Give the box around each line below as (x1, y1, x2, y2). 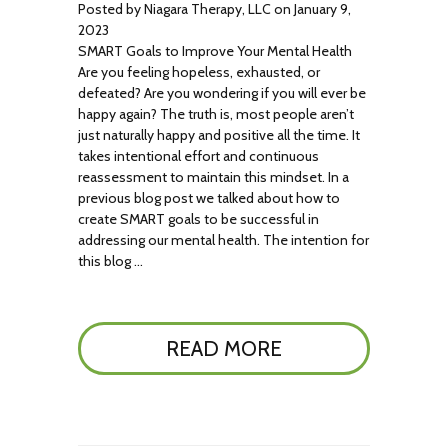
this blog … (78, 252, 144, 270)
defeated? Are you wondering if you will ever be (78, 84, 367, 102)
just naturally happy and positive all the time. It (78, 126, 361, 144)
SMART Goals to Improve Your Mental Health (78, 42, 353, 60)
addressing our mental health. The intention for (78, 231, 370, 249)
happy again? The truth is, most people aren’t (78, 105, 355, 123)
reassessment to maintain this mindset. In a (78, 168, 350, 186)
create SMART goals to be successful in (78, 210, 320, 228)
